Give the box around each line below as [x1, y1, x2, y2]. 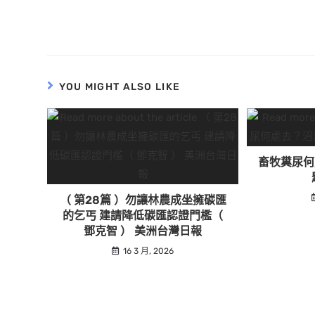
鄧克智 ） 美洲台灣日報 [84, 224, 202, 238]
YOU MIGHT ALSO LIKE [58, 81, 181, 93]
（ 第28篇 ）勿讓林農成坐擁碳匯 [59, 193, 226, 207]
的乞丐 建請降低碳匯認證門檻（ [63, 209, 224, 222]
